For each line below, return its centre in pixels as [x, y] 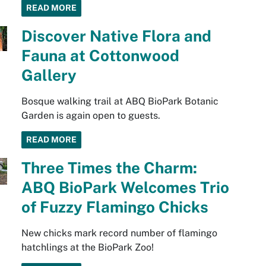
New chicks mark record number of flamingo [119, 233]
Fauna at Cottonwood [100, 56]
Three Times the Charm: [109, 168]
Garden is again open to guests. [91, 116]
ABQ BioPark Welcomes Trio [125, 188]
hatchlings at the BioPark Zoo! [87, 248]
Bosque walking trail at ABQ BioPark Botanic [120, 102]
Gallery [49, 75]
